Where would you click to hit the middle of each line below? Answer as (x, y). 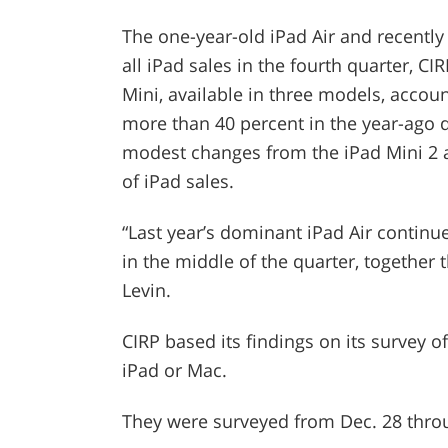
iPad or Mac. (174, 370)
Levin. (146, 290)
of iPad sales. (177, 181)
